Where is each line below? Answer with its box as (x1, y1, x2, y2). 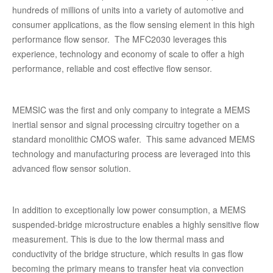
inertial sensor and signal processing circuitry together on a (12, 118, 239, 130)
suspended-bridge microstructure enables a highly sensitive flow (12, 218, 259, 230)
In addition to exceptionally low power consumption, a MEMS (12, 204, 246, 216)
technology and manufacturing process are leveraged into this (12, 147, 250, 160)
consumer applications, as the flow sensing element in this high (12, 18, 255, 30)
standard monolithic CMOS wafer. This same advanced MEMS (12, 133, 255, 145)
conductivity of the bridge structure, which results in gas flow (12, 247, 243, 260)
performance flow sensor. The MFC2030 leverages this (12, 33, 227, 45)
